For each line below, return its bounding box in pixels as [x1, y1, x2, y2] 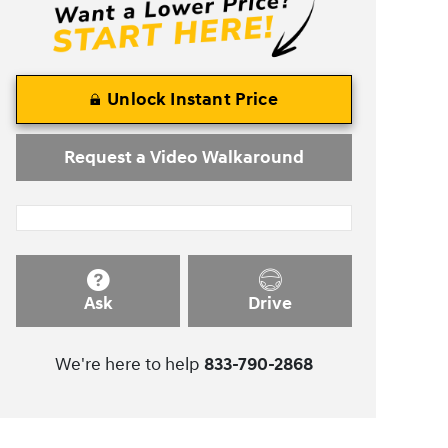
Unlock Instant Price [107, 87, 278, 111]
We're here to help [55, 353, 200, 377]
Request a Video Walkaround [64, 145, 304, 169]
